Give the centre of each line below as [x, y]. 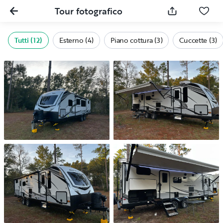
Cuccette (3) [198, 40]
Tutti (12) [29, 40]
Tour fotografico [89, 11]
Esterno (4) [77, 40]
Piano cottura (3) [137, 40]
